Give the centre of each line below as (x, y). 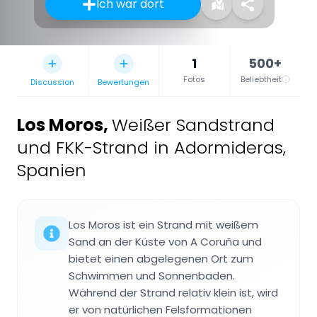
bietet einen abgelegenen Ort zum (161, 259)
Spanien (52, 171)
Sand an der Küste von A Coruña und (165, 242)
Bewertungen (123, 82)
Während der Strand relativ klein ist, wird (173, 293)
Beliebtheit (261, 80)
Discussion (52, 82)
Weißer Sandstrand (193, 125)
